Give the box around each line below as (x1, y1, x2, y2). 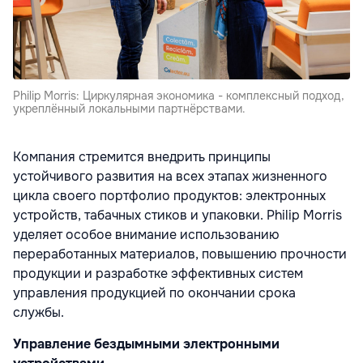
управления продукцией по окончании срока (13, 284, 296, 302)
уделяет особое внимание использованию (13, 226, 280, 244)
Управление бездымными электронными (13, 335, 280, 353)
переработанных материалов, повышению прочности (13, 246, 347, 263)
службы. (13, 304, 67, 322)
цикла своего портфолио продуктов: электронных (13, 187, 326, 205)
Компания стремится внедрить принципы (13, 148, 271, 166)
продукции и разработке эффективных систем (13, 265, 303, 283)
